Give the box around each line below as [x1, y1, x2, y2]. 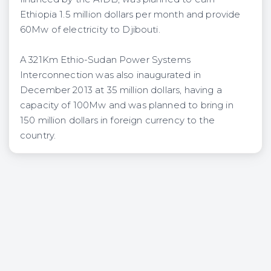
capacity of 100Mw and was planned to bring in [20, 99, 233, 111]
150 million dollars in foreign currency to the [20, 114, 215, 126]
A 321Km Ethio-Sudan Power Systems [20, 54, 191, 65]
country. [20, 129, 56, 141]
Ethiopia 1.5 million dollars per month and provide [20, 8, 241, 20]
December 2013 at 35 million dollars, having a [20, 84, 222, 96]
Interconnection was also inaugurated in [20, 69, 201, 80]
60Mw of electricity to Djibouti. [20, 24, 160, 35]
